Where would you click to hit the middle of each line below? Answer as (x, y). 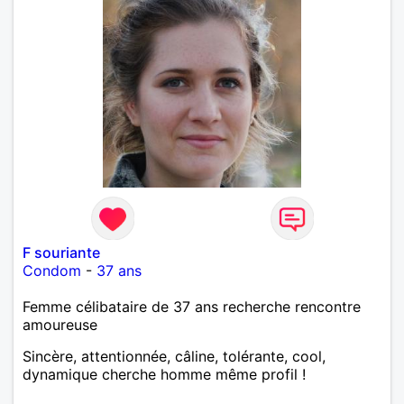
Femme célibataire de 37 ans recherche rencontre (192, 306)
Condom (52, 270)
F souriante (61, 252)
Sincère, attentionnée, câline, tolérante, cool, (174, 356)
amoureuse (60, 324)
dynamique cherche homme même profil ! (164, 374)
